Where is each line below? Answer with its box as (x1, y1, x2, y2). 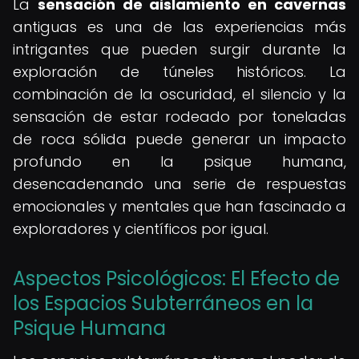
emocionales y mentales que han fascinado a (13, 196, 346, 216)
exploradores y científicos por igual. (13, 219, 268, 239)
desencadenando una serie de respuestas (13, 174, 346, 194)
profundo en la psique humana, (13, 151, 346, 171)
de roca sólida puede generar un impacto (13, 129, 346, 149)
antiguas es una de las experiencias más (13, 17, 346, 37)
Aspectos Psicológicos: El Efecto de (13, 265, 340, 292)
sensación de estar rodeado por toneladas (13, 107, 346, 127)
